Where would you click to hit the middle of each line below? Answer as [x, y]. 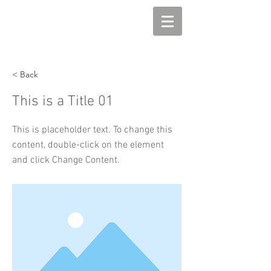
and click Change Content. [66, 160]
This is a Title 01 [63, 102]
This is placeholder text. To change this [92, 130]
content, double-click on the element [88, 145]
